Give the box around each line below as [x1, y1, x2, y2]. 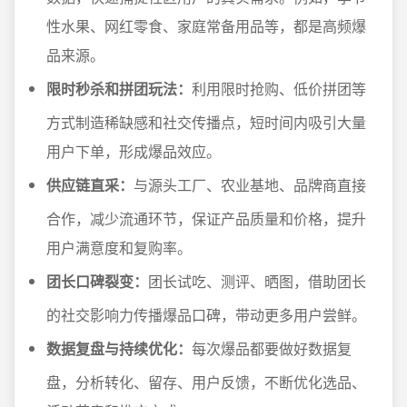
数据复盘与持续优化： [46, 338, 192, 359]
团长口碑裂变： [46, 271, 148, 292]
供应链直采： [46, 174, 134, 195]
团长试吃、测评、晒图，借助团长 [148, 271, 366, 292]
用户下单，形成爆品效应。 [46, 141, 221, 162]
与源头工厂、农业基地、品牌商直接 [134, 174, 366, 195]
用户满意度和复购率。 [46, 237, 192, 258]
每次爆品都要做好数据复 [192, 338, 352, 359]
